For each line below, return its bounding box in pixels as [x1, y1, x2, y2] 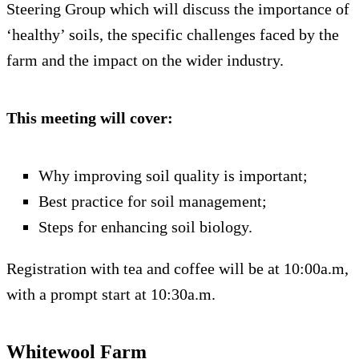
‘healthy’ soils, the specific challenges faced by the [6, 25, 339, 43]
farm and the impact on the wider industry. [6, 50, 284, 69]
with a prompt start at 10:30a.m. [6, 284, 216, 303]
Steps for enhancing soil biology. [38, 217, 252, 236]
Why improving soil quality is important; [38, 166, 308, 184]
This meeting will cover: [6, 108, 173, 127]
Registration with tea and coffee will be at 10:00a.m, [6, 259, 349, 277]
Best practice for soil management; [38, 192, 267, 210]
